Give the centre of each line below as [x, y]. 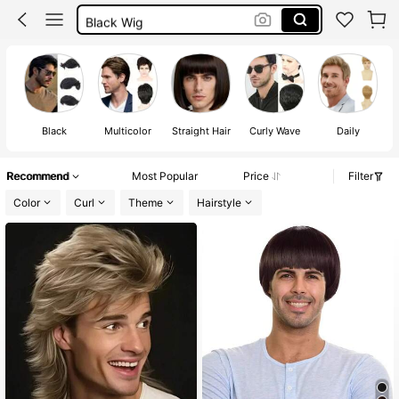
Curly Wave [274, 130]
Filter [361, 176]
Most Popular [165, 176]
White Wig [114, 47]
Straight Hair [201, 130]
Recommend [37, 176]
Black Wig [114, 20]
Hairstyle [219, 202]
